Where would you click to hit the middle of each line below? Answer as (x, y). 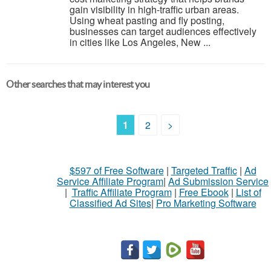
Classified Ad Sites (110, 203)
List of (248, 192)
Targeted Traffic (204, 170)
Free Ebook (204, 192)
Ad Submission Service (218, 181)
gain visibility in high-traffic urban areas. (154, 9)
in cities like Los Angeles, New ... (140, 42)
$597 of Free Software (116, 170)
